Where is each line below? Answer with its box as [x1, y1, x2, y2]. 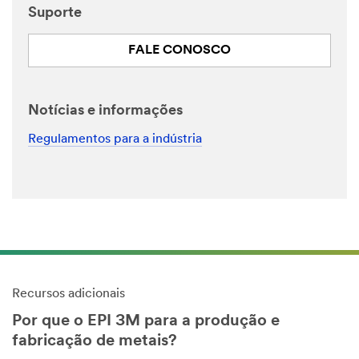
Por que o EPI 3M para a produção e [12, 313, 280, 329]
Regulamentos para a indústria [28, 132, 202, 146]
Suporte [28, 6, 82, 22]
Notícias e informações [28, 103, 183, 119]
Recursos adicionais [12, 287, 125, 301]
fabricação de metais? [12, 333, 177, 349]
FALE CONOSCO [128, 44, 231, 58]
